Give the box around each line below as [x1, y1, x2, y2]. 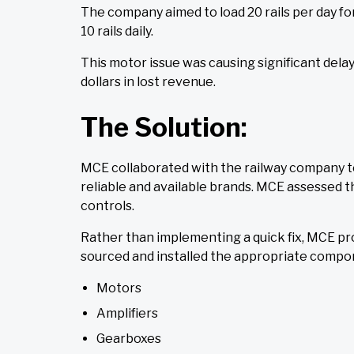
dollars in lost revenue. [81, 74, 216, 90]
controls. [81, 198, 134, 214]
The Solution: [81, 111, 247, 144]
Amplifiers [96, 306, 158, 322]
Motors [96, 281, 141, 296]
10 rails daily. [81, 24, 153, 40]
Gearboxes [96, 331, 161, 347]
